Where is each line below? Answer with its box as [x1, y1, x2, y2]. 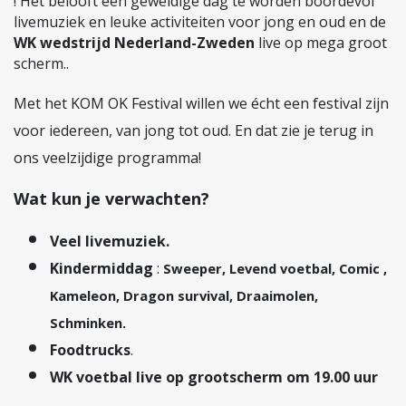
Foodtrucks [50, 340, 130, 360]
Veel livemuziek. [50, 231, 169, 251]
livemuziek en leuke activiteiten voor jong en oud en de [14, 12, 386, 32]
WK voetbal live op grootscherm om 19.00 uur [50, 367, 378, 387]
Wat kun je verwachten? [14, 188, 209, 209]
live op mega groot [255, 33, 387, 53]
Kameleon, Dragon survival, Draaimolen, [50, 286, 318, 304]
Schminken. [50, 314, 202, 332]
